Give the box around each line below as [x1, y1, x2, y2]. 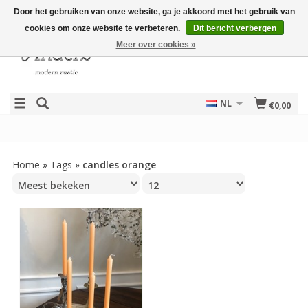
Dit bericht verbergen [192, 23, 276, 33]
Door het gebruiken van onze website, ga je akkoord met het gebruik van [13, 7, 295, 16]
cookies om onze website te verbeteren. [24, 23, 182, 33]
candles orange [82, 158, 156, 171]
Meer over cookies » [115, 40, 196, 49]
